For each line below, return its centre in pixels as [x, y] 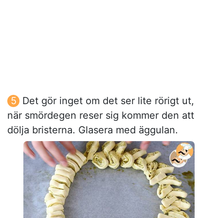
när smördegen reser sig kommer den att [101, 115]
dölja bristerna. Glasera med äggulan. [93, 130]
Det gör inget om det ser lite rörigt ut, [108, 100]
